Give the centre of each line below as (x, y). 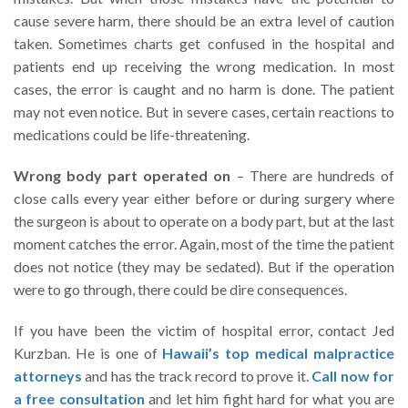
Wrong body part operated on (122, 176)
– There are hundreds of (313, 176)
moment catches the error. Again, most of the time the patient (204, 244)
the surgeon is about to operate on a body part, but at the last (204, 221)
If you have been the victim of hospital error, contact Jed (204, 331)
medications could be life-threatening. (132, 135)
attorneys (48, 376)
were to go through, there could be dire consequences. (180, 290)
